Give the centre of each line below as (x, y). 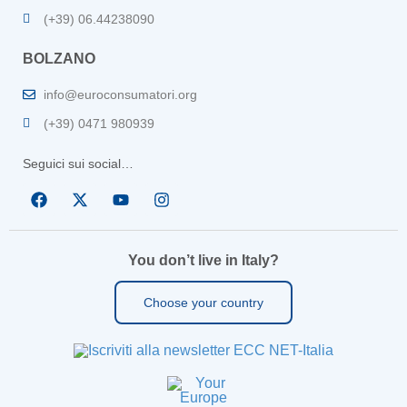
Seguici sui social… (78, 163)
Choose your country (203, 303)
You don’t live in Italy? (203, 261)
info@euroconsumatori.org (120, 94)
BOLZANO (59, 59)
